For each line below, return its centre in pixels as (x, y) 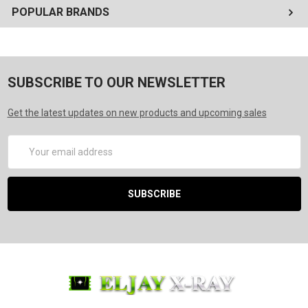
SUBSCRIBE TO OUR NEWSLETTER (116, 83)
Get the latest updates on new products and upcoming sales (137, 113)
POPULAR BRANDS (60, 12)
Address (25, 156)
